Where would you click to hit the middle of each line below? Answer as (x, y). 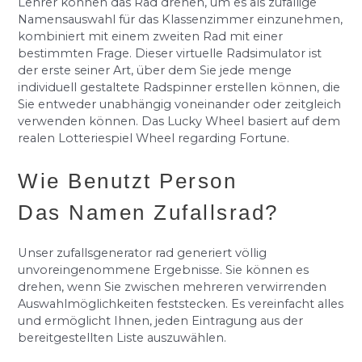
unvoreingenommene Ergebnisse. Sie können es (164, 270)
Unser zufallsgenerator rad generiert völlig (143, 253)
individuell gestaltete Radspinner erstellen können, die (179, 87)
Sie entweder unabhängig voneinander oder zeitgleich (180, 104)
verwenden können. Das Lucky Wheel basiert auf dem (179, 121)
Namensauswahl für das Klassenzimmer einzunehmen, (181, 19)
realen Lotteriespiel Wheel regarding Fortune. (154, 138)
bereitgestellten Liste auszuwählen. (122, 338)
